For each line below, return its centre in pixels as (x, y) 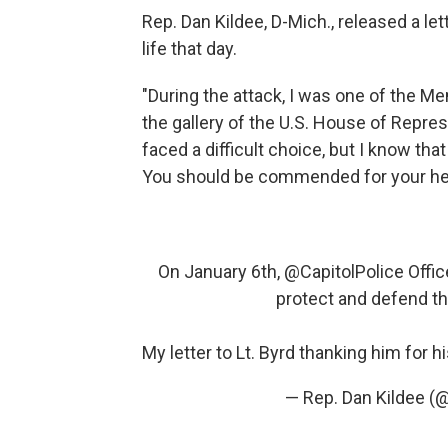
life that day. (189, 49)
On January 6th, (221, 272)
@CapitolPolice (344, 272)
